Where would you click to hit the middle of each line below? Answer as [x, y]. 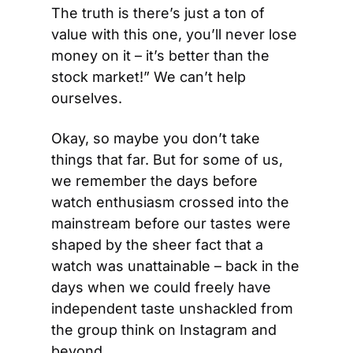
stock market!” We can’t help [149, 77]
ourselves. [87, 98]
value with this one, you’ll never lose [174, 34]
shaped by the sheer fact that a [157, 245]
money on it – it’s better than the [160, 56]
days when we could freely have [161, 287]
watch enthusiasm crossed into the [170, 202]
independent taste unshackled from [172, 308]
